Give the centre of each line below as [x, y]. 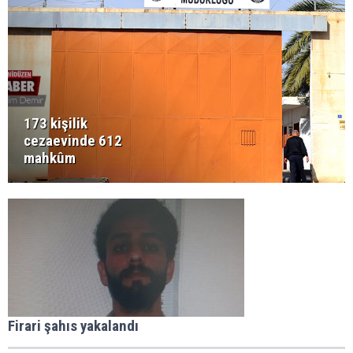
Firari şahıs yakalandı [73, 326]
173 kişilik [56, 124]
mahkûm [50, 158]
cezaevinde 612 [73, 141]
